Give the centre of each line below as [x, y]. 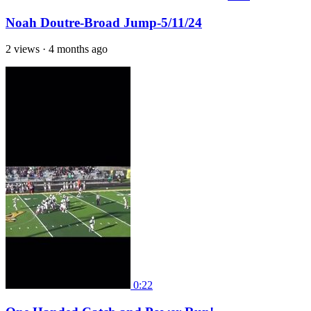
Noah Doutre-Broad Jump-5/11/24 [104, 22]
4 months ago [78, 49]
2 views [23, 49]
